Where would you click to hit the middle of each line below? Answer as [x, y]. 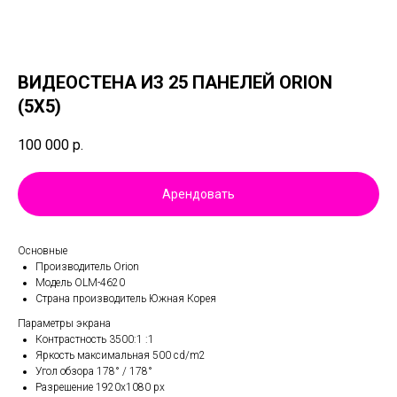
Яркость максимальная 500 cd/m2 [121, 356]
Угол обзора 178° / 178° [94, 372]
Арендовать [198, 195]
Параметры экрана [64, 324]
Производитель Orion [87, 267]
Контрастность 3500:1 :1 [95, 340]
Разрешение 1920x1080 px [100, 388]
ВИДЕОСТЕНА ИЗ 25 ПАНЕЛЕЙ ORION [175, 82]
